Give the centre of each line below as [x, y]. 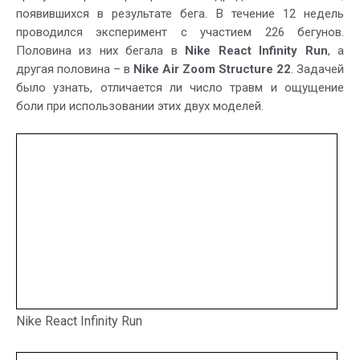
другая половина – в [75, 70]
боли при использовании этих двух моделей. [140, 106]
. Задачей [317, 70]
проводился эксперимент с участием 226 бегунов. [180, 33]
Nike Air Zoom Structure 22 [212, 70]
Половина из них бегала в [101, 51]
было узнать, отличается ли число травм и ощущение [180, 88]
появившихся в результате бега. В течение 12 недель [180, 14]
